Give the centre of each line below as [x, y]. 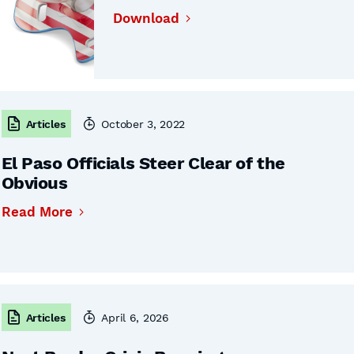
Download [146, 18]
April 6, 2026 [135, 317]
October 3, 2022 [143, 124]
